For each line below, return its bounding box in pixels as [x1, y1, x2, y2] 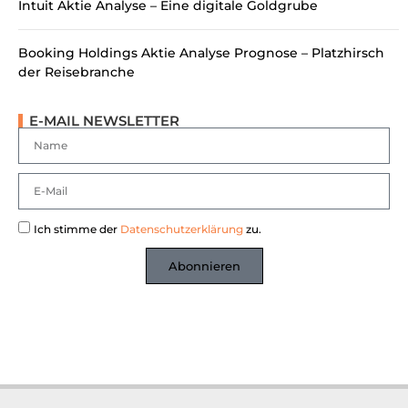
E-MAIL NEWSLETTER [29, 112, 179, 130]
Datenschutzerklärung [120, 222, 243, 237]
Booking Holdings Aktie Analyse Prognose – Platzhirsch [18, 45, 384, 62]
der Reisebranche [18, 64, 135, 81]
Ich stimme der [34, 222, 120, 237]
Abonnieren [168, 258, 240, 273]
